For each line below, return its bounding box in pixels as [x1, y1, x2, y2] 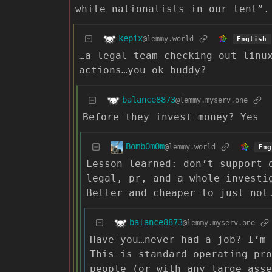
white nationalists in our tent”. [75, 2, 270, 15]
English [236, 35, 267, 43]
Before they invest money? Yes [83, 110, 259, 123]
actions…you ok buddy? [79, 64, 206, 76]
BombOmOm [126, 141, 165, 152]
